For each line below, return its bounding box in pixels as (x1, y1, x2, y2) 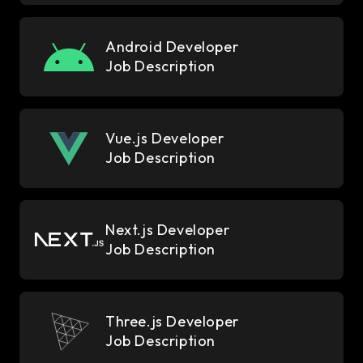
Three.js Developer (105, 312, 239, 331)
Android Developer (105, 37, 239, 56)
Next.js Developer (105, 220, 230, 239)
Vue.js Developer (105, 129, 224, 147)
